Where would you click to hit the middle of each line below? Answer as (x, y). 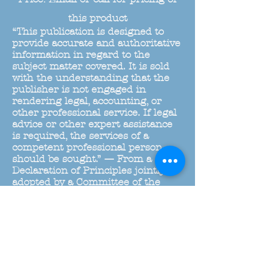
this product (97, 18)
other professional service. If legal (94, 112)
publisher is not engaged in (79, 89)
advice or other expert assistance (92, 124)
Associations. (43, 217)
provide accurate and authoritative (96, 43)
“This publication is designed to (88, 31)
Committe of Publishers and (80, 205)
